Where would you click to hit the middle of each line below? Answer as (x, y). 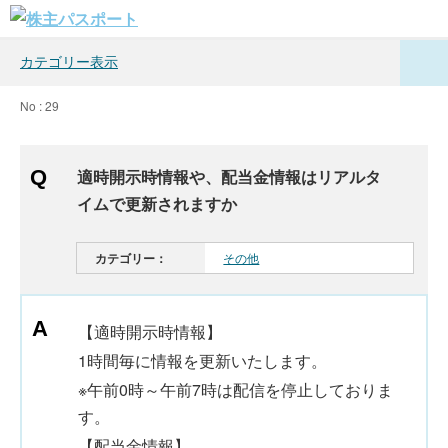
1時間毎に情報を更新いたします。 (202, 360)
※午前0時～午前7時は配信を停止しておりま (235, 389)
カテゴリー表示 (69, 61)
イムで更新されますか (157, 203)
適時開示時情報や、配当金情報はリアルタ (229, 176)
